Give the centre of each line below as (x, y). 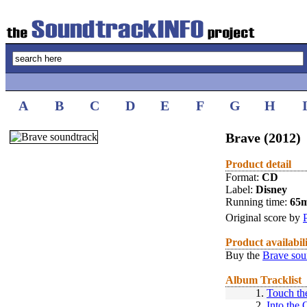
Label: (241, 189)
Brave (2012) (263, 138)
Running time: (258, 202)
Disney (271, 189)
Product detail (258, 164)
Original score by (264, 218)
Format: (244, 177)
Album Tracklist (263, 280)
